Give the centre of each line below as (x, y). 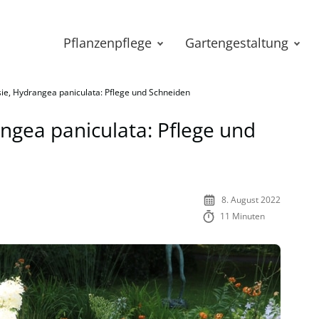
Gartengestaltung (237, 43)
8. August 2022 (251, 200)
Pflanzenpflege (108, 43)
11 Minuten (243, 216)
